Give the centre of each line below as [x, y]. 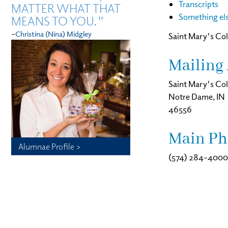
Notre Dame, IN [197, 96]
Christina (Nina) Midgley [53, 33]
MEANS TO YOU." [58, 21]
